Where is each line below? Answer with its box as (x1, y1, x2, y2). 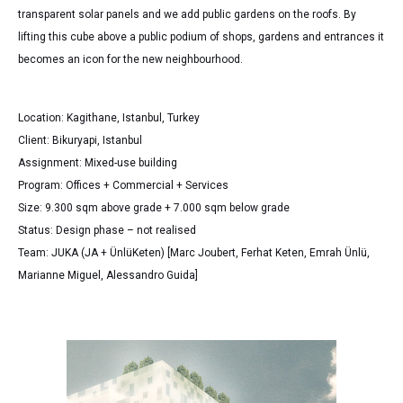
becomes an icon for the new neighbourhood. (18, 52, 243, 66)
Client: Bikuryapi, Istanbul (18, 133, 142, 147)
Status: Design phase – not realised (18, 223, 196, 237)
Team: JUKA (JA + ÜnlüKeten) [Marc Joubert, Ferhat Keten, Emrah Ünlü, (18, 246, 370, 259)
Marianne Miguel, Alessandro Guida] (18, 268, 198, 282)
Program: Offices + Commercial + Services (18, 178, 228, 192)
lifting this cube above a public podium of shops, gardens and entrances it (18, 30, 384, 43)
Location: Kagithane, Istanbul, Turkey (18, 111, 200, 124)
